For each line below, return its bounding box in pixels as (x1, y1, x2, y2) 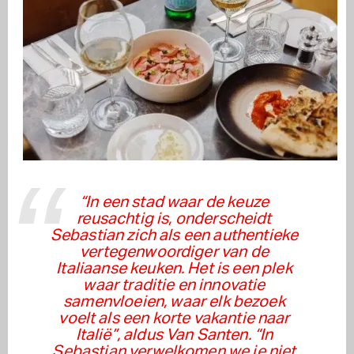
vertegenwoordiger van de (80, 244, 269, 261)
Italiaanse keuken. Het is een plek (56, 261, 292, 277)
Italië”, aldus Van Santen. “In (75, 327, 273, 344)
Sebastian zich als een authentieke (50, 228, 299, 244)
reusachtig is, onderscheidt (77, 211, 272, 228)
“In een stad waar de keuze (79, 194, 269, 211)
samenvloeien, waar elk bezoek (63, 294, 285, 311)
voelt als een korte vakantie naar (58, 311, 290, 327)
